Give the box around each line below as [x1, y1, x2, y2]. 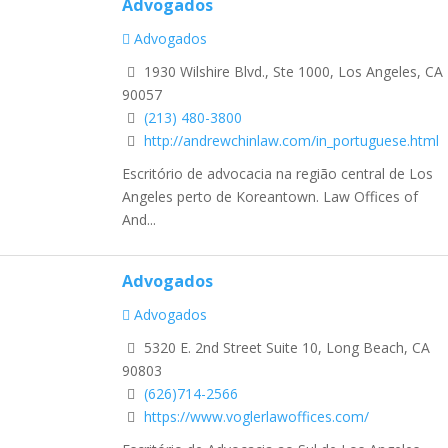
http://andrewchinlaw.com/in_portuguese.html [144, 131, 439, 151]
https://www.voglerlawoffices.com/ [144, 406, 369, 426]
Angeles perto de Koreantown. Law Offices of [122, 186, 418, 206]
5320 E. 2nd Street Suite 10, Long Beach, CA [140, 337, 430, 357]
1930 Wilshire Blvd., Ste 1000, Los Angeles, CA [140, 62, 443, 82]
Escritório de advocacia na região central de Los [122, 163, 433, 183]
